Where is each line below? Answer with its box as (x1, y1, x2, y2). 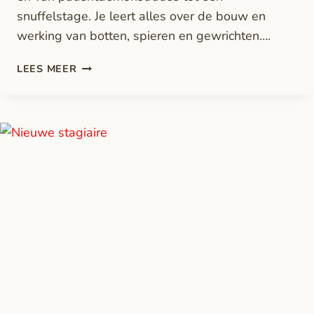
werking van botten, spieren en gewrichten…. (17, 27, 271, 45)
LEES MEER (17, 62, 77, 76)
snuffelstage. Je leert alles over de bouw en (17, 8, 266, 25)
